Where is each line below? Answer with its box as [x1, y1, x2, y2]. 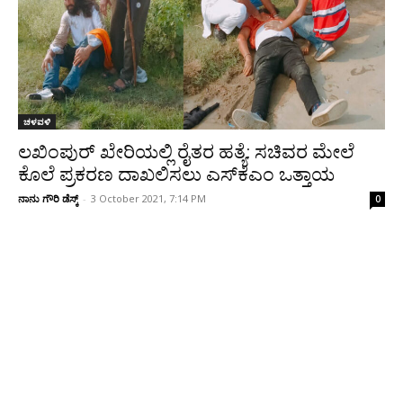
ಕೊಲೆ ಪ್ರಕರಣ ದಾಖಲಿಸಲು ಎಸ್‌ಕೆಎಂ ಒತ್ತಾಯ [18, 164, 335, 186]
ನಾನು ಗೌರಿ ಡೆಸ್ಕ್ [18, 192, 78, 206]
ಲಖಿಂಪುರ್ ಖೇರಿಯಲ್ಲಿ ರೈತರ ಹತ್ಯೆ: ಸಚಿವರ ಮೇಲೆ [18, 141, 354, 164]
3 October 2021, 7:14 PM [91, 192, 206, 206]
